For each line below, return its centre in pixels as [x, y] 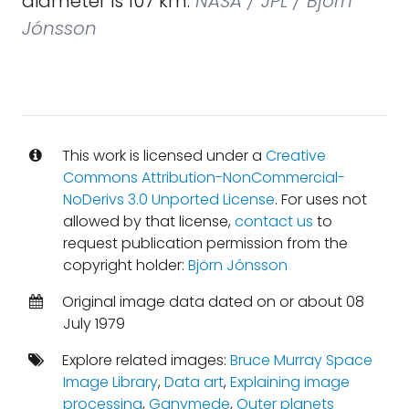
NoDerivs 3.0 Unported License [168, 199]
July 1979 [94, 324]
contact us [273, 221]
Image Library [110, 382]
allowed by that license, [148, 221]
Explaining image [289, 382]
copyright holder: [125, 265]
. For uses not [320, 199]
